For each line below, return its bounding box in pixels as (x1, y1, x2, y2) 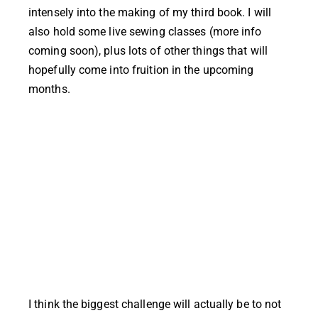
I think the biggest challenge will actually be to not (28, 297, 282, 311)
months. (28, 82, 70, 96)
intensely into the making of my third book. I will (28, 5, 272, 19)
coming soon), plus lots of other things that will (28, 43, 268, 57)
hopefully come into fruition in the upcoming (28, 62, 254, 77)
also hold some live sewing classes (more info (28, 24, 262, 38)
